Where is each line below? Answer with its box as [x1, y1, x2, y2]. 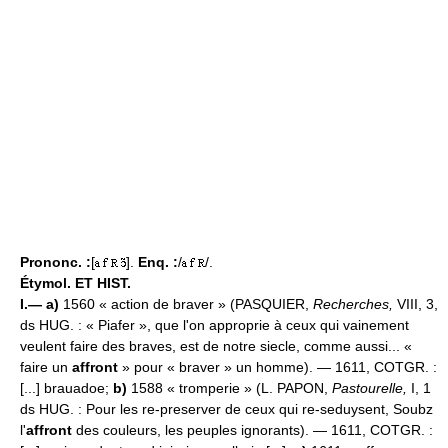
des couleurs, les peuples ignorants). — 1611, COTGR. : [72, 422, 433, 439]
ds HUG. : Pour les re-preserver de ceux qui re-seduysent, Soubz [20, 401, 433, 418]
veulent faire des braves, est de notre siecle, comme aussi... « [20, 338, 412, 355]
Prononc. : [20, 254, 91, 271]
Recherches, [313, 296, 393, 313]
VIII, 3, [393, 296, 438, 313]
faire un [20, 359, 72, 376]
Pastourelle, [332, 380, 407, 397]
